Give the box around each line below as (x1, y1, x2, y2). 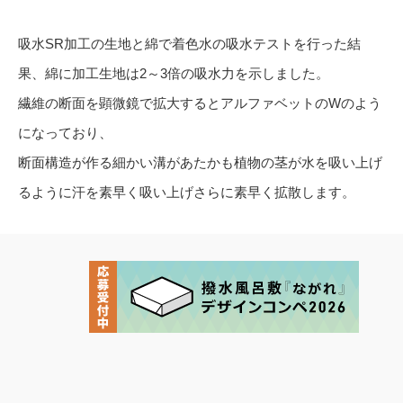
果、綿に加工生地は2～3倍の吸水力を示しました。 (18, 66, 329, 82)
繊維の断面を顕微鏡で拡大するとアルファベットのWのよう (18, 95, 381, 112)
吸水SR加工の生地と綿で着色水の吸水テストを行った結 (18, 36, 361, 52)
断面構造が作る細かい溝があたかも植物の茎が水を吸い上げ (18, 155, 382, 171)
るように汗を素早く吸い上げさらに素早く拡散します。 (18, 184, 355, 201)
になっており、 (18, 125, 112, 141)
